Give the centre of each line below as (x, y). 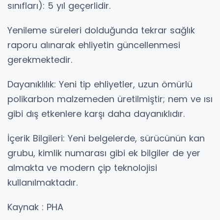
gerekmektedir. (40, 60)
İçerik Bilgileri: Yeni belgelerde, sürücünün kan (106, 138)
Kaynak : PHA (35, 207)
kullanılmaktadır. (42, 183)
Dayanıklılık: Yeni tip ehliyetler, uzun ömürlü (100, 84)
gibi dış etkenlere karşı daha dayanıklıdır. (96, 114)
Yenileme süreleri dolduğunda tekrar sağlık (101, 30)
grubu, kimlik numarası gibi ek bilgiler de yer (104, 153)
